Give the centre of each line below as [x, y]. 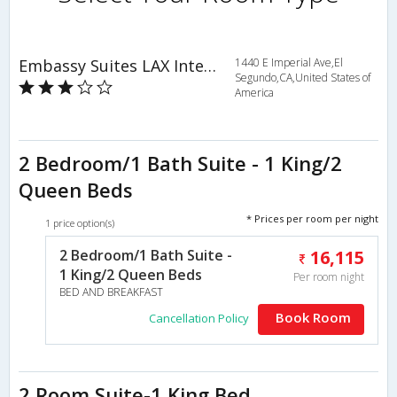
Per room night [328, 276]
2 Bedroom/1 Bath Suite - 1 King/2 [180, 163]
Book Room [313, 317]
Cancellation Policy [199, 318]
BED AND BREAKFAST [111, 292]
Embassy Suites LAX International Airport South [210, 65]
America [254, 92]
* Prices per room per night [312, 218]
